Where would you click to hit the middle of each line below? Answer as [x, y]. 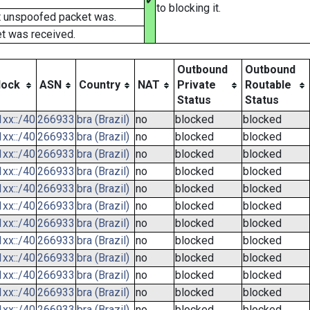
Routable [268, 85]
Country [100, 85]
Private [197, 85]
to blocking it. [189, 8]
